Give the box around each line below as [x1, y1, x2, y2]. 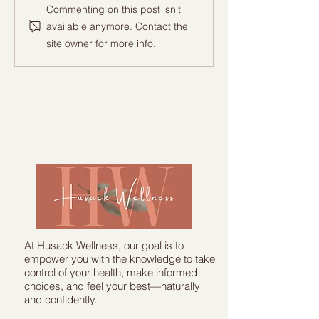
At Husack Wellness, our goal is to [24, 239, 184, 253]
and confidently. [24, 293, 97, 307]
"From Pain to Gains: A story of [17, 53, 174, 70]
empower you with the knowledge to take [24, 252, 215, 266]
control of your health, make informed [24, 266, 197, 280]
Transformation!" [17, 69, 102, 85]
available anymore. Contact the [46, 19, 188, 33]
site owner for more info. [46, 36, 156, 50]
